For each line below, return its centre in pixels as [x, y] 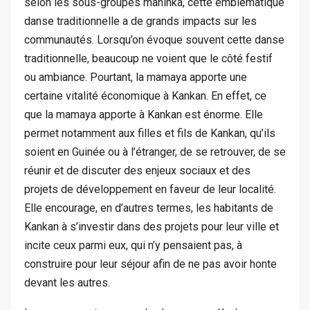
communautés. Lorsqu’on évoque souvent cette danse [154, 40]
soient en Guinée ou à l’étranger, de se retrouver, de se [155, 152]
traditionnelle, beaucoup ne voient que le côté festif [148, 59]
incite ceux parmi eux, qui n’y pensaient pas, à [133, 246]
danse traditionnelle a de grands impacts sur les [140, 21]
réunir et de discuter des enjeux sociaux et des [137, 171]
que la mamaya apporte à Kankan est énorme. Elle [144, 115]
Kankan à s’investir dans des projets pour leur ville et [152, 227]
